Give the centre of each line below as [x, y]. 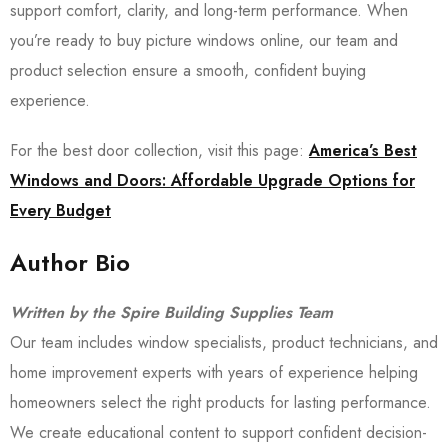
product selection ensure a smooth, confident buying [188, 70]
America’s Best [363, 150]
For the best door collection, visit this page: [159, 150]
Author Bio [70, 262]
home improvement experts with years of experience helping [214, 372]
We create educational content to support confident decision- [218, 432]
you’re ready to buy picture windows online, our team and [204, 40]
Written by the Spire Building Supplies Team [171, 312]
